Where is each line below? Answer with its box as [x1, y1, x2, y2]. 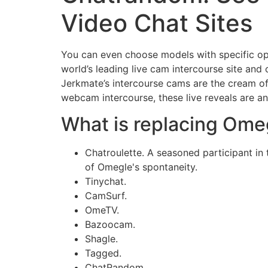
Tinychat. [85, 175, 126, 188]
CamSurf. [85, 190, 127, 202]
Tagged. [85, 247, 121, 260]
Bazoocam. [85, 218, 135, 231]
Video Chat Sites [61, 8, 252, 38]
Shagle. [85, 233, 118, 245]
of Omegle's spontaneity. [85, 161, 197, 173]
